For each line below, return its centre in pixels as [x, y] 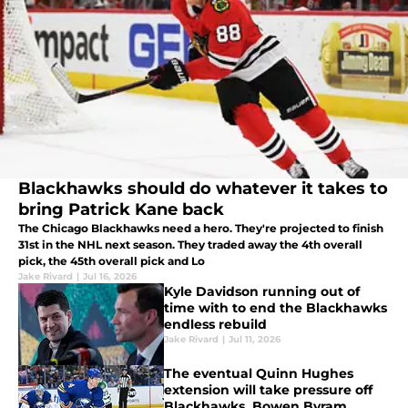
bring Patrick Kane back [121, 210]
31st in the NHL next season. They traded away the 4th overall [190, 245]
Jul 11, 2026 [255, 340]
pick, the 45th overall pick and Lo [112, 261]
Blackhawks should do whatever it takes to [203, 189]
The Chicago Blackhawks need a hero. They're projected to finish [201, 229]
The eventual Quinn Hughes [259, 374]
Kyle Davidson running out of [262, 292]
